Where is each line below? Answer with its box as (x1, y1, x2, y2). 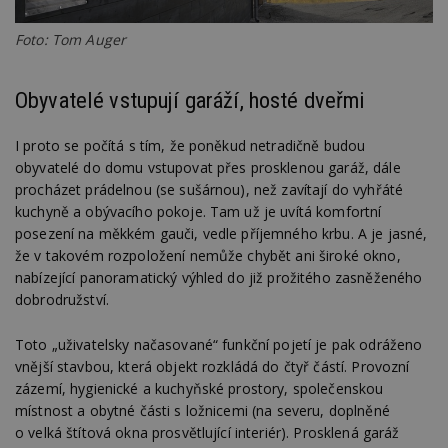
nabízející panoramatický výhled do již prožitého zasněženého (15, 268, 423, 288)
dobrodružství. (15, 290, 109, 310)
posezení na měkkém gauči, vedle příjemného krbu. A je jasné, (15, 224, 428, 244)
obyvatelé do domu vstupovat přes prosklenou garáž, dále (15, 158, 401, 178)
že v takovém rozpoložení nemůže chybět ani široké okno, (15, 246, 401, 266)
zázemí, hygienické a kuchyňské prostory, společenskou (15, 378, 384, 398)
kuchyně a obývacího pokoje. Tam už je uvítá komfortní (15, 202, 382, 222)
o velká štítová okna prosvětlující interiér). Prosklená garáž (15, 422, 400, 442)
